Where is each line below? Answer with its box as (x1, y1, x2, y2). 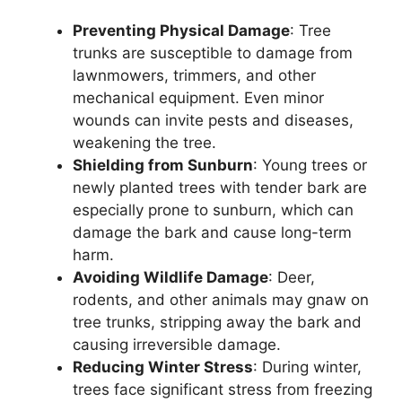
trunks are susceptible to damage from (73, 44, 353, 63)
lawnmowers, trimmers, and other (73, 66, 316, 85)
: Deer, (268, 268, 315, 287)
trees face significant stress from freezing (73, 380, 372, 399)
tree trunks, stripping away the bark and (73, 313, 362, 332)
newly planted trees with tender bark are (73, 179, 367, 197)
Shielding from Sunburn (73, 156, 253, 175)
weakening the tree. (73, 134, 216, 153)
